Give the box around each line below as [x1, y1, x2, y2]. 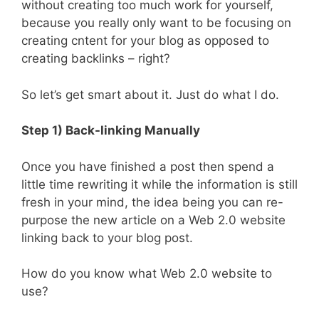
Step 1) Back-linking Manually [21, 123, 200, 138]
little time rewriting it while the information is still [21, 177, 298, 192]
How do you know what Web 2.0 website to [21, 266, 272, 281]
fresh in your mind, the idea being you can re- [21, 194, 283, 209]
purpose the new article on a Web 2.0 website [21, 212, 286, 227]
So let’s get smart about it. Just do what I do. [21, 87, 279, 102]
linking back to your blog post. [21, 230, 193, 245]
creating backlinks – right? [21, 51, 170, 66]
